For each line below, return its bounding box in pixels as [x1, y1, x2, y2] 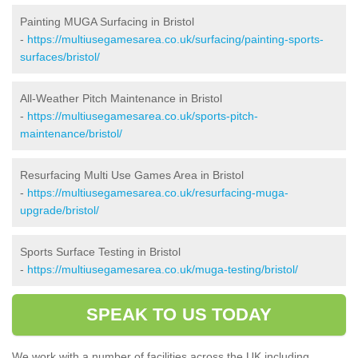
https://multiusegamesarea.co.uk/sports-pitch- [27, 109, 258, 122]
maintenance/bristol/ [20, 126, 122, 140]
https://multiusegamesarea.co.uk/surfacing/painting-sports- [27, 32, 324, 46]
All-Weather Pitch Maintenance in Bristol [20, 91, 222, 105]
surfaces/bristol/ [20, 50, 100, 63]
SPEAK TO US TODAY [86, 304, 272, 324]
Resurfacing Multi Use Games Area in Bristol [20, 168, 244, 181]
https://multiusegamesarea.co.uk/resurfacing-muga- [27, 185, 288, 199]
